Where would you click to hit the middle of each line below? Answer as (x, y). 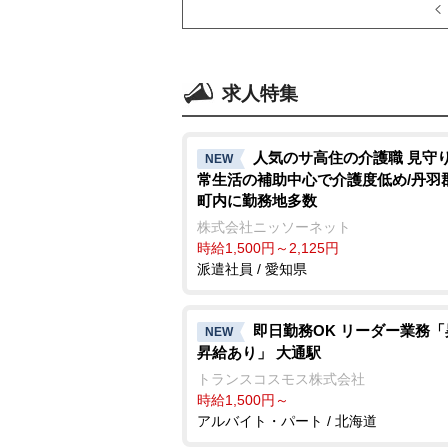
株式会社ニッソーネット (274, 226)
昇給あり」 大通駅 (259, 352)
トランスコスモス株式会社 (281, 378)
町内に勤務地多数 (257, 200)
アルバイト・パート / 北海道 (287, 420)
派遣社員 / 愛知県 (252, 268)
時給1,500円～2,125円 (268, 247)
